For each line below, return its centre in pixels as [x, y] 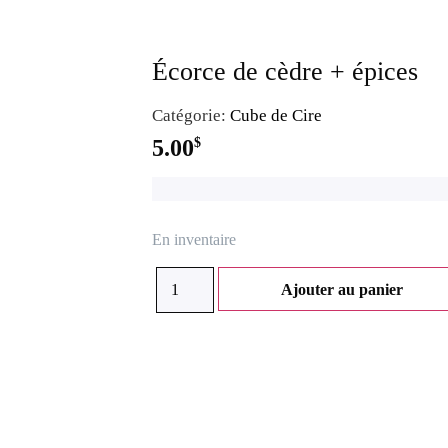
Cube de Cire [276, 115]
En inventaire [194, 240]
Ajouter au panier [342, 289]
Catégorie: [191, 115]
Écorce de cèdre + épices [285, 71]
